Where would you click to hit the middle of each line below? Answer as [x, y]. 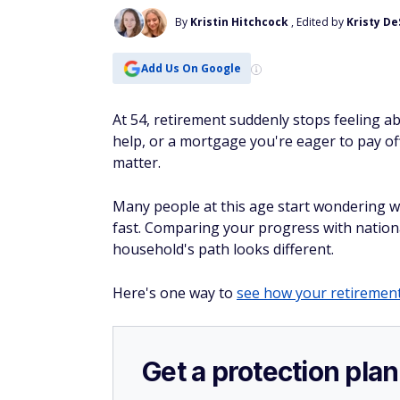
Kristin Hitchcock [239, 22]
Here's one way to [175, 293]
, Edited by [319, 22]
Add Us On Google [191, 68]
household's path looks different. [223, 249]
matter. [138, 162]
